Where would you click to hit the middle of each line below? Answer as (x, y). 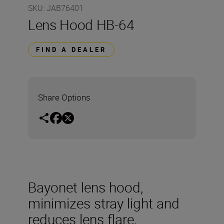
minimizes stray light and (104, 203)
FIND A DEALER (71, 49)
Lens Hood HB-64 (81, 24)
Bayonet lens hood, (85, 187)
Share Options (64, 97)
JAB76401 (65, 8)
